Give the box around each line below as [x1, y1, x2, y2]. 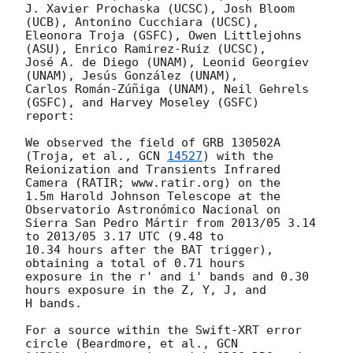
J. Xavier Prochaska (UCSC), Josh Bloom [25, 2, 295, 17]
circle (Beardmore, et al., [25, 336, 217, 351]
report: [25, 109, 75, 124]
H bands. [25, 296, 82, 311]
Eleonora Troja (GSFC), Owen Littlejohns [25, 28, 302, 43]
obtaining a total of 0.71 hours [25, 256, 245, 271]
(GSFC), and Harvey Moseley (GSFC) [25, 95, 259, 110]
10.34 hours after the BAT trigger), [25, 243, 273, 258]
